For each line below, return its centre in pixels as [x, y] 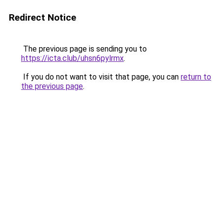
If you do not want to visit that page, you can [101, 77]
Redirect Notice [42, 17]
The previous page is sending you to [84, 49]
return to [196, 77]
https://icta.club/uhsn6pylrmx [72, 58]
